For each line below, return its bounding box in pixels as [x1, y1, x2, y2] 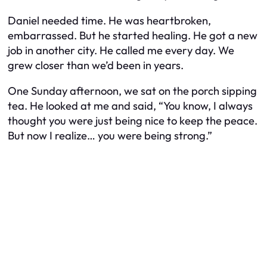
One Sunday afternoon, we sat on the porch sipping [8, 83, 257, 98]
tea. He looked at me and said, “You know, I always [8, 98, 253, 113]
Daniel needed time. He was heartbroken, [8, 13, 211, 27]
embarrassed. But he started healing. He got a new [8, 28, 257, 42]
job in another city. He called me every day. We [8, 43, 234, 57]
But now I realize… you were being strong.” [8, 128, 212, 142]
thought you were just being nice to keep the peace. [8, 113, 257, 128]
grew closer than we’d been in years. [8, 58, 184, 72]
